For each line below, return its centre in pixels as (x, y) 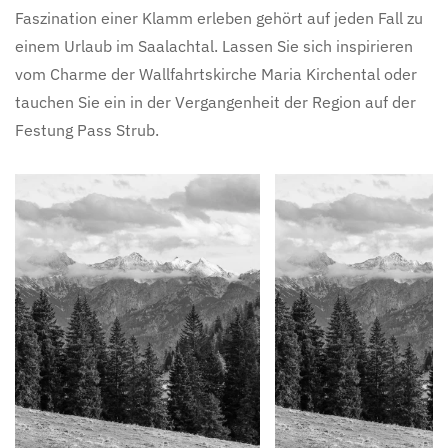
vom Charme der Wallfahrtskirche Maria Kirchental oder (216, 73)
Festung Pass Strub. (87, 129)
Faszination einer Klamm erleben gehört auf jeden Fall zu (219, 17)
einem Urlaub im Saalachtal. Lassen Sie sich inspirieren (214, 45)
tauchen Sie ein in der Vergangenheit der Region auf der (215, 101)
